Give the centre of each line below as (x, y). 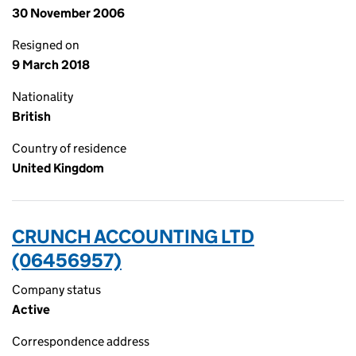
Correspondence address (81, 341)
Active (31, 310)
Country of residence (69, 148)
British (31, 116)
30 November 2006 (68, 13)
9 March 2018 (51, 65)
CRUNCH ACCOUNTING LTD (133, 236)
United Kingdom (58, 168)
